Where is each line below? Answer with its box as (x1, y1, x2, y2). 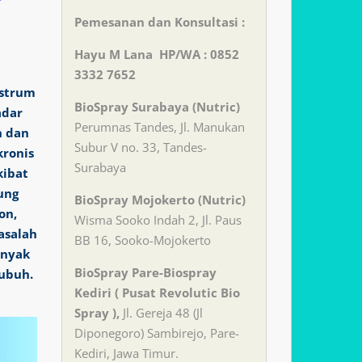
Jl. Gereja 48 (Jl (122, 305, 203, 321)
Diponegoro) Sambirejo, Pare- (74, 325, 239, 341)
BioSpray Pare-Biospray (74, 264, 217, 280)
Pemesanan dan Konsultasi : (74, 14, 245, 30)
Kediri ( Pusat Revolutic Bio (74, 284, 240, 301)
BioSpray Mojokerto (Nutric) (74, 192, 246, 208)
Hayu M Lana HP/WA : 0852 (74, 46, 239, 62)
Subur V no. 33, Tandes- (74, 139, 207, 155)
